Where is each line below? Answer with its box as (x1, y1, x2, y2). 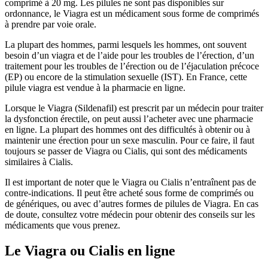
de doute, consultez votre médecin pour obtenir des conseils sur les (5, 209, 255, 220)
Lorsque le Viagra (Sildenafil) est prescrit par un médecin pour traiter (5, 102, 263, 113)
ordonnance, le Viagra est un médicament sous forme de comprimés (5, 8, 259, 19)
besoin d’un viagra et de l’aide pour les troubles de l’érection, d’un (5, 50, 254, 60)
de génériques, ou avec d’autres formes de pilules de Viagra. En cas (5, 198, 258, 209)
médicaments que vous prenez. (5, 220, 120, 230)
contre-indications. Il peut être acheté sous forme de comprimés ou (5, 187, 254, 198)
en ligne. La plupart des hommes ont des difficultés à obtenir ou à (5, 124, 250, 135)
